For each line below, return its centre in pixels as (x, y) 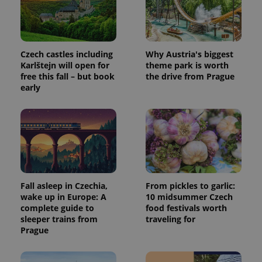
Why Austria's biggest (189, 54)
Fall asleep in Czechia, (64, 185)
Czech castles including (67, 54)
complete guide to (57, 208)
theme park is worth (187, 65)
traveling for (170, 219)
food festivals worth (186, 208)
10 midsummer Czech (189, 196)
